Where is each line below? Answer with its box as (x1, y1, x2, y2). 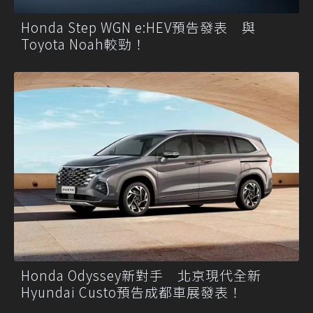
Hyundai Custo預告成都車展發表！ (21, 282, 242, 302)
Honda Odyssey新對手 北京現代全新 (21, 265, 261, 285)
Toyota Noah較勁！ (21, 34, 146, 53)
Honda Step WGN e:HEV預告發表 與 (21, 17, 256, 36)
